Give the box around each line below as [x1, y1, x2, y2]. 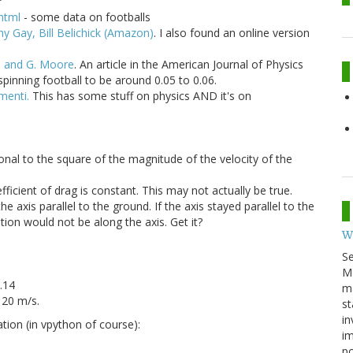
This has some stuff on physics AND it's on [29, 87, 251, 103]
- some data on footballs [20, 9, 150, 24]
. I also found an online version [154, 24, 310, 40]
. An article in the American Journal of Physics [74, 56, 303, 72]
